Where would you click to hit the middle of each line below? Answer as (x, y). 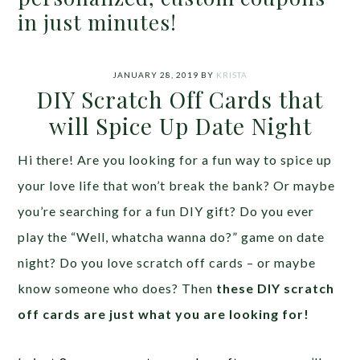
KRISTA (232, 75)
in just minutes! (98, 22)
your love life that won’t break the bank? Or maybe (177, 186)
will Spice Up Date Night (180, 126)
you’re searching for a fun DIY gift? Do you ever (166, 211)
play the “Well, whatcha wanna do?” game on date (172, 237)
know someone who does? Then (117, 288)
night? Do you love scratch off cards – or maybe (167, 263)
